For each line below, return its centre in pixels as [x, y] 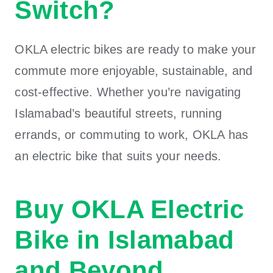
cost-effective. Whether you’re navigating [128, 92]
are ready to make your [189, 49]
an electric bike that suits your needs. [118, 156]
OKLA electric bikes [69, 49]
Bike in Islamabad [125, 239]
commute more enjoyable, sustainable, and [134, 70]
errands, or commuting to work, [104, 134]
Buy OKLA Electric [129, 209]
